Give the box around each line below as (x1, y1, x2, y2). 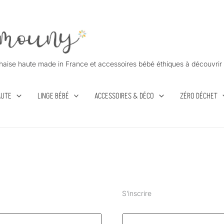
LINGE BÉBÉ (37, 90, 69, 101)
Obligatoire (185, 2, 219, 9)
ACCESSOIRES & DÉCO (94, 90, 154, 101)
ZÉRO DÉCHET (179, 90, 217, 101)
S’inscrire (121, 189, 151, 198)
